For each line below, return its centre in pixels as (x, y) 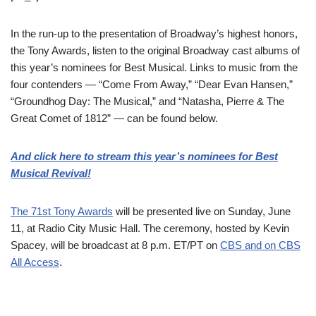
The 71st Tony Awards (62, 211)
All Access (35, 262)
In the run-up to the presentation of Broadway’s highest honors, (154, 34)
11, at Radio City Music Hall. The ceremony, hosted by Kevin (150, 228)
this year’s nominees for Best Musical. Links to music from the (154, 67)
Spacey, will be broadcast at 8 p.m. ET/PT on (115, 245)
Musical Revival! (51, 173)
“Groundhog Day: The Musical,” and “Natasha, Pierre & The (147, 101)
